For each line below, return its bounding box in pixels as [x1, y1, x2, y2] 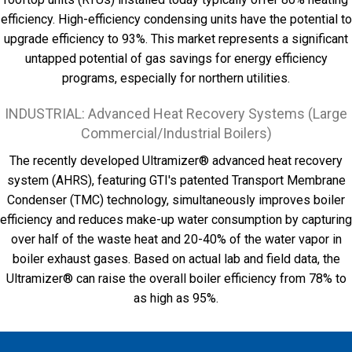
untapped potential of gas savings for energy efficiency [24, 51, 328, 66]
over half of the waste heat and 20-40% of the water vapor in [10, 232, 342, 247]
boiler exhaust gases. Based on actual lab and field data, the [12, 251, 340, 266]
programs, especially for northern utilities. [62, 71, 290, 86]
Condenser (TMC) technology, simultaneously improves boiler [7, 192, 345, 207]
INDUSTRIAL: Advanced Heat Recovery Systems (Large [5, 105, 347, 122]
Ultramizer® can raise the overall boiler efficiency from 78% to [5, 271, 346, 286]
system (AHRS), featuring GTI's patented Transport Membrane [6, 173, 346, 188]
